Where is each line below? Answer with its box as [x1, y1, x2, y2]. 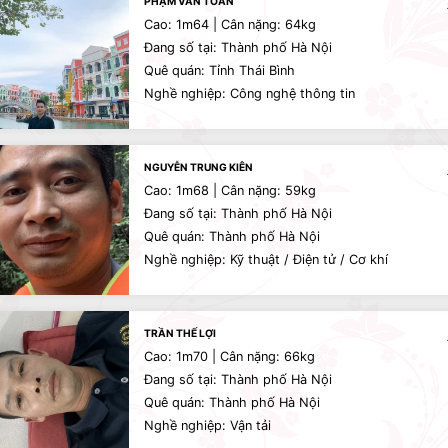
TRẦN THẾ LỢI [144, 327, 216, 339]
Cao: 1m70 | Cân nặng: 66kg [144, 349, 315, 364]
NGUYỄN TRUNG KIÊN [144, 161, 253, 173]
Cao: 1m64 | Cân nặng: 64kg [144, 17, 316, 32]
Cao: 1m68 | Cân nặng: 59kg [144, 183, 316, 198]
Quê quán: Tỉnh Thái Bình [144, 63, 295, 78]
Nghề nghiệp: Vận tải [144, 418, 271, 433]
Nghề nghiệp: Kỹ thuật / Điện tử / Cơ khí [144, 252, 388, 267]
